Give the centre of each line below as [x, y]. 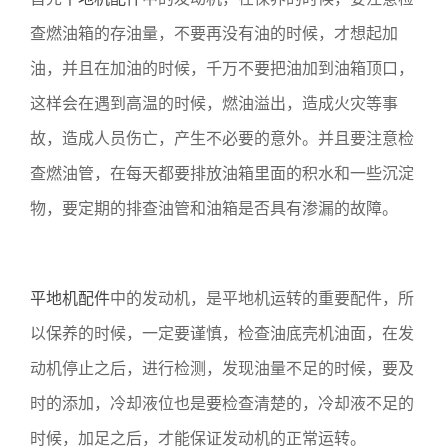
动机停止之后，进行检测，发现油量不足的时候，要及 [222, 367]
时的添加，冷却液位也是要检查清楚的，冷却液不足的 [222, 402]
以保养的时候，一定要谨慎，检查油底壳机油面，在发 [222, 332]
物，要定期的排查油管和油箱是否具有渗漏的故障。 [214, 207]
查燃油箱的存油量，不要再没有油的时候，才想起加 [214, 32]
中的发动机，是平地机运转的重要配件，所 [262, 297]
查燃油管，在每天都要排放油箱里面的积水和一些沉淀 [222, 172]
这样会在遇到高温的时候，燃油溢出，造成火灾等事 [214, 102]
